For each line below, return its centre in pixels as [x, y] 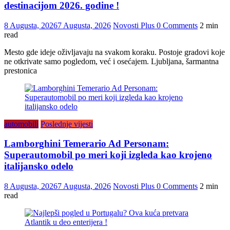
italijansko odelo [39, 166]
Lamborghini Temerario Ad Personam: [87, 144]
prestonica [21, 70]
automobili [21, 124]
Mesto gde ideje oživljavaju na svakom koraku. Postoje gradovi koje [114, 52]
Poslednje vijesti [67, 124]
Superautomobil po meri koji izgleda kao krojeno [108, 155]
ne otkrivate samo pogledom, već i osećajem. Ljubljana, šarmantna [111, 61]
